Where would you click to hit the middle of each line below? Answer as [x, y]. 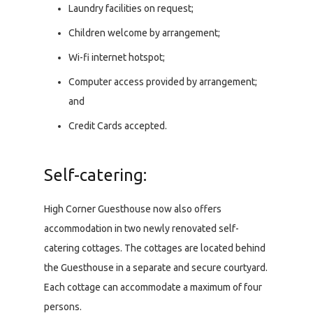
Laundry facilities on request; [131, 9]
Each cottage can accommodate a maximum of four [153, 287]
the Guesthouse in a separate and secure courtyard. [156, 268]
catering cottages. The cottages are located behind [155, 248]
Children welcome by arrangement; [144, 33]
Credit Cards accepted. [118, 126]
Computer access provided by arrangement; [163, 82]
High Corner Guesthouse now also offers [133, 209]
